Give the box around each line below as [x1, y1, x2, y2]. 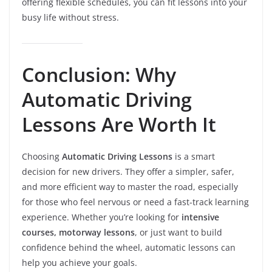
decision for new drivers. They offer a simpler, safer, [22, 166, 234, 177]
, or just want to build [135, 226, 222, 238]
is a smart [172, 151, 215, 162]
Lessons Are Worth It [22, 111, 216, 137]
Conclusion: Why [22, 61, 176, 87]
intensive [182, 211, 219, 223]
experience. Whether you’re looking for [22, 211, 182, 223]
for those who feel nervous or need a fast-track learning [22, 196, 249, 208]
